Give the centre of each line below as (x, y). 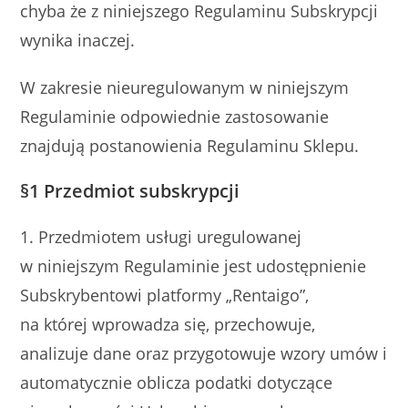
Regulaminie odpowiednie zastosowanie (175, 117)
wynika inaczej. (78, 40)
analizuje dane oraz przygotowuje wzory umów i (204, 353)
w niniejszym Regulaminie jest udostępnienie (194, 266)
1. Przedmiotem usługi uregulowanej (161, 237)
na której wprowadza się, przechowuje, (168, 324)
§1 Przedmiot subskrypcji (130, 191)
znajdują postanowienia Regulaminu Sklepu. (190, 146)
